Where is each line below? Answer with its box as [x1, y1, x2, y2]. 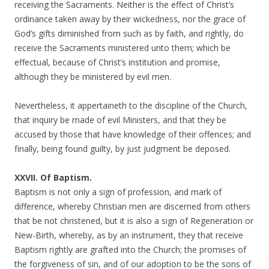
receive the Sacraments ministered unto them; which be [14, 42, 231, 53]
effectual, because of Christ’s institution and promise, [14, 56, 220, 68]
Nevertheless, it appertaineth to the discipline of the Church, [14, 100, 247, 111]
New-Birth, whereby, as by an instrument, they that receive [14, 229, 243, 241]
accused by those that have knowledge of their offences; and [14, 128, 251, 140]
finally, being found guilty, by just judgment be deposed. [14, 143, 231, 154]
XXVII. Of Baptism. [14, 172, 92, 183]
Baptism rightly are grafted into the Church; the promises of [14, 244, 246, 255]
